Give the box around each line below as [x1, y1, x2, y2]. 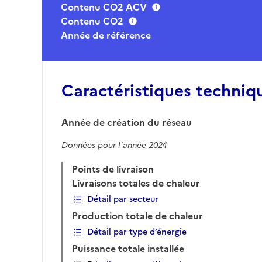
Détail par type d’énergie [87, 226, 187, 238]
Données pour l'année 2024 [61, 139, 167, 151]
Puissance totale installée [72, 242, 184, 256]
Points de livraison [72, 162, 154, 176]
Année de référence [61, 28, 151, 42]
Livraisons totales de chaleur [72, 176, 200, 190]
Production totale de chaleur [72, 209, 203, 223]
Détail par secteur [87, 193, 158, 205]
